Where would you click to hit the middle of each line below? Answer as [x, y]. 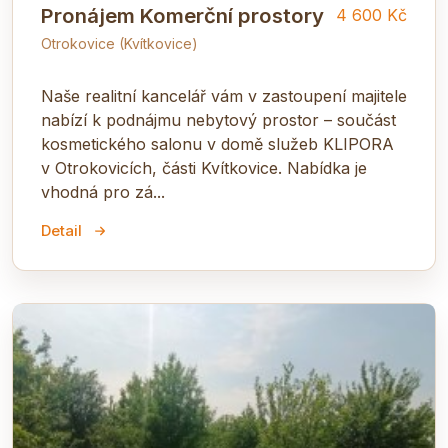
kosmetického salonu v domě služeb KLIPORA [217, 143]
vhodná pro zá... [103, 191]
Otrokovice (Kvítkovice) [119, 43]
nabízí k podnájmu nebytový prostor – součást [218, 119]
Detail [61, 230]
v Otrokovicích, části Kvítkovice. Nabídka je [204, 167]
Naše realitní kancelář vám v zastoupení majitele [224, 95]
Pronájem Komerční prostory [182, 15]
